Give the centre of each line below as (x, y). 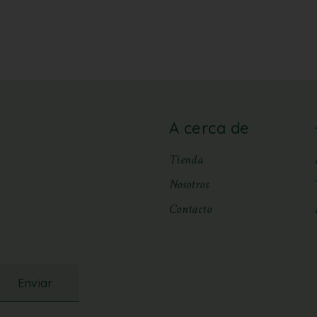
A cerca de (209, 128)
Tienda (186, 159)
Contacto (190, 209)
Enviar (35, 283)
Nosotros (189, 184)
